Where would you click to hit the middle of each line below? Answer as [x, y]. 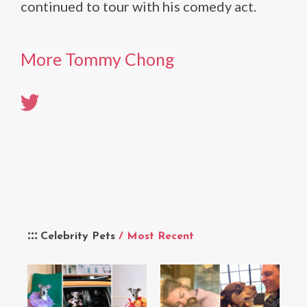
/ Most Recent [156, 236]
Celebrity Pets [79, 236]
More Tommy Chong [98, 59]
